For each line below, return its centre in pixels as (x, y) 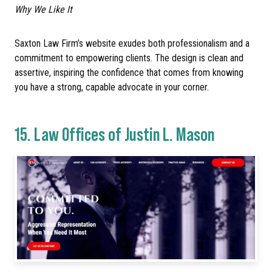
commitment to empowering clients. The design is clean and (129, 58)
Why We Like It (43, 10)
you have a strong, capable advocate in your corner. (112, 87)
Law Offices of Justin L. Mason (124, 133)
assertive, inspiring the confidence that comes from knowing (129, 73)
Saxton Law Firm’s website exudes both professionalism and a (132, 44)
